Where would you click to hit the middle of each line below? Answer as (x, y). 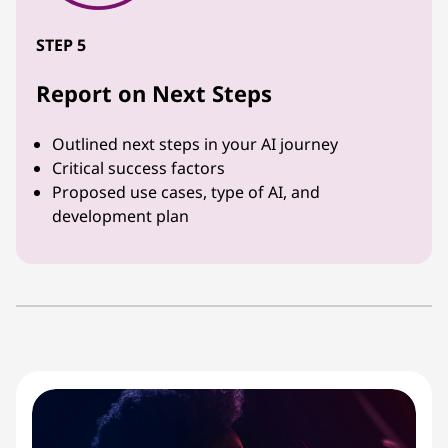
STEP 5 (61, 44)
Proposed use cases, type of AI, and (186, 191)
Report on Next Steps (154, 92)
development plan (120, 215)
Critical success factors (138, 167)
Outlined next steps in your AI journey (195, 143)
